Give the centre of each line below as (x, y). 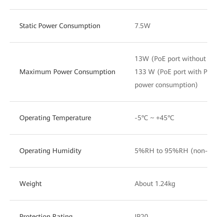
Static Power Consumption (60, 25)
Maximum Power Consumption (67, 71)
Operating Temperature (55, 117)
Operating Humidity (50, 150)
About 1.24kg (155, 183)
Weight (31, 183)
